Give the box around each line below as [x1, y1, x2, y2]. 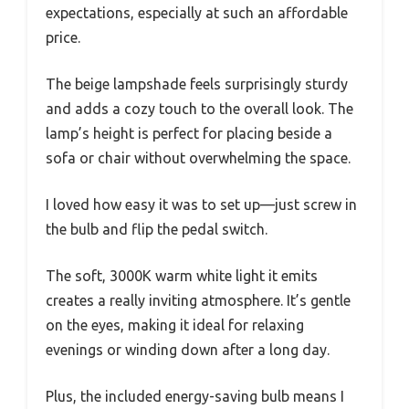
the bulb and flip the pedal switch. [46, 221, 267, 238]
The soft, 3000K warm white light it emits [46, 267, 318, 285]
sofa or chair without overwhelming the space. [46, 150, 351, 167]
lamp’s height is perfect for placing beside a [46, 125, 332, 142]
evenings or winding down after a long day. [46, 341, 330, 359]
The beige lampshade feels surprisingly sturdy [46, 76, 348, 93]
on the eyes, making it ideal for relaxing [46, 317, 304, 334]
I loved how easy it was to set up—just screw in [46, 196, 357, 214]
